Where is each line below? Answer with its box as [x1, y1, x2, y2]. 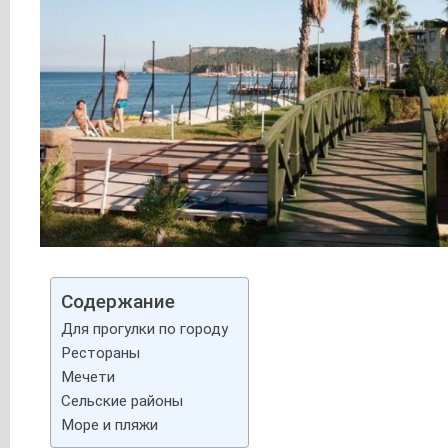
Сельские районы [60, 391, 183, 410]
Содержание [60, 289, 175, 313]
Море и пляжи [60, 415, 158, 434]
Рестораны [60, 343, 140, 362]
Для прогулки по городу [60, 319, 228, 338]
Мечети [60, 367, 115, 386]
